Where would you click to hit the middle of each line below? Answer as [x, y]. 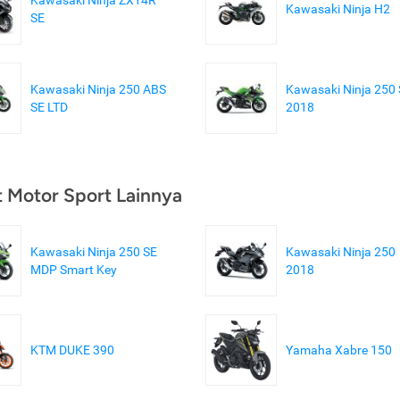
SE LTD [49, 107]
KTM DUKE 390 [72, 350]
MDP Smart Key [74, 269]
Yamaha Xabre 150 [339, 350]
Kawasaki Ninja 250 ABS [98, 89]
